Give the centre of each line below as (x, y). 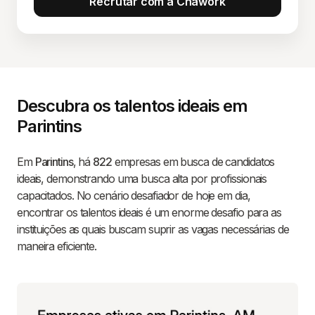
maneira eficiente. (57, 246)
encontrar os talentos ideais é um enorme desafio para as (149, 212)
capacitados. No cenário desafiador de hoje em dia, (134, 195)
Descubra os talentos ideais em (132, 106)
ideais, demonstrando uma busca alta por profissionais (142, 179)
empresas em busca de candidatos (193, 162)
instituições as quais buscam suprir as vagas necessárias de (153, 229)
